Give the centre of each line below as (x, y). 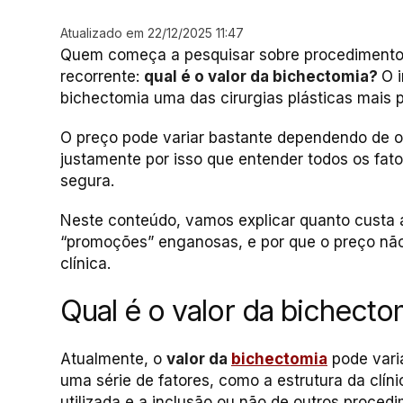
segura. (87, 181)
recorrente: (102, 76)
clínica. (85, 264)
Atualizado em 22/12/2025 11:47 (152, 33)
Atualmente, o (113, 359)
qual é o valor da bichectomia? (263, 76)
